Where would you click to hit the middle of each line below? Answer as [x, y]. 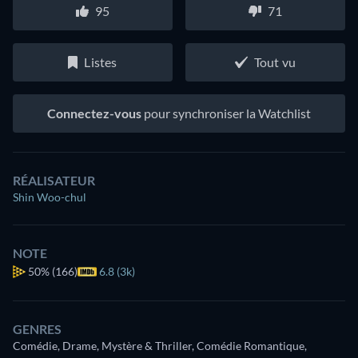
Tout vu [275, 62]
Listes [101, 62]
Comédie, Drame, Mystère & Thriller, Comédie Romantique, [160, 345]
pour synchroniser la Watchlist [226, 113]
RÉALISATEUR [54, 180]
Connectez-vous [94, 113]
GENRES [37, 328]
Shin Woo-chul [50, 197]
